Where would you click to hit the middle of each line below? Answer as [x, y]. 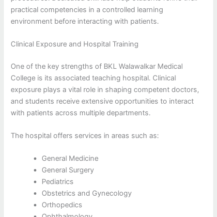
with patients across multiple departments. [81, 113]
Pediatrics [58, 182]
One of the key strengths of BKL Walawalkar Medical [97, 66]
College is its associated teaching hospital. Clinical [93, 78]
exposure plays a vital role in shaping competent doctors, [105, 89]
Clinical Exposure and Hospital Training [75, 44]
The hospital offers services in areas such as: [85, 136]
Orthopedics [62, 205]
